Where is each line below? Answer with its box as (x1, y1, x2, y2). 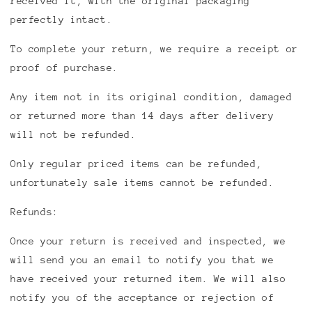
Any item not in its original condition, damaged (10, 91, 292, 102)
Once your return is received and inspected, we (10, 235, 286, 247)
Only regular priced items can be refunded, (10, 158, 263, 169)
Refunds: (10, 206, 58, 217)
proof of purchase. (10, 62, 118, 73)
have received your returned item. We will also (10, 273, 286, 284)
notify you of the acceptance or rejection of (10, 292, 274, 303)
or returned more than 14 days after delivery (10, 110, 274, 121)
